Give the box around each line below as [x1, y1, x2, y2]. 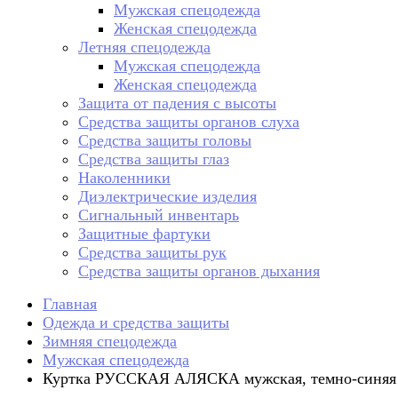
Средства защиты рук [78, 243, 227, 261]
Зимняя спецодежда [43, 332, 177, 350]
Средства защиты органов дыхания [78, 262, 320, 280]
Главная [43, 295, 97, 313]
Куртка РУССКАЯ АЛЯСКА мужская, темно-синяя [43, 370, 396, 387]
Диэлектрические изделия [78, 187, 257, 205]
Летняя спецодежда [78, 38, 211, 56]
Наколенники [78, 169, 171, 187]
